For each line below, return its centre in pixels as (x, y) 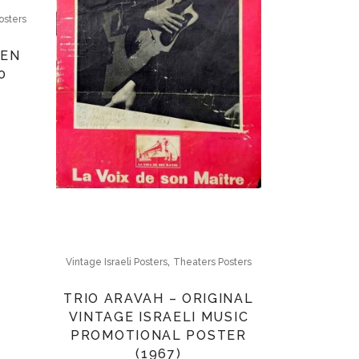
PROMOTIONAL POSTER (159, 335)
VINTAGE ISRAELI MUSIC (159, 317)
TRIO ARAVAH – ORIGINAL (159, 298)
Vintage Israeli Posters (116, 262)
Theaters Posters (212, 262)
